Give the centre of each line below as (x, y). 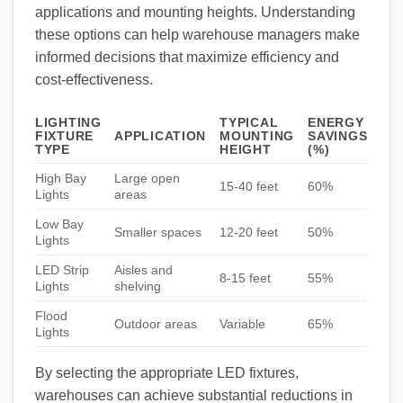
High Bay (61, 179)
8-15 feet (246, 278)
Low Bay (59, 224)
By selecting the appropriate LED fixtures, (167, 373)
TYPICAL (249, 123)
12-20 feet (249, 233)
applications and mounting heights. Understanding (195, 13)
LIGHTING (68, 123)
